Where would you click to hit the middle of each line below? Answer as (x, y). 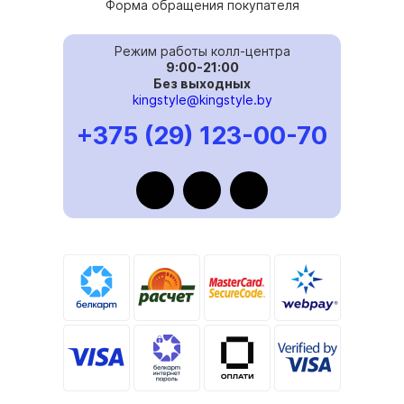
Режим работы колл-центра (202, 51)
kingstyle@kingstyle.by (202, 100)
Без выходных (202, 84)
